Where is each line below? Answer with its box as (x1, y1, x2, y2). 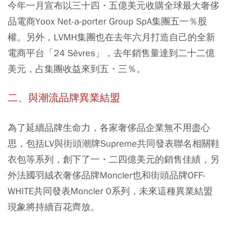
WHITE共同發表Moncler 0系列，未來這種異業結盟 (8, 185, 213, 197)
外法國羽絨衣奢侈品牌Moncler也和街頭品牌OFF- (8, 169, 205, 181)
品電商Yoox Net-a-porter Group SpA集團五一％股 (8, 15, 207, 27)
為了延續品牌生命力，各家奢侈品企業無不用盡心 (8, 122, 210, 133)
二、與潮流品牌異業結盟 (8, 91, 120, 104)
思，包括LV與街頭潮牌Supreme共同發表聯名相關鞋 (8, 138, 220, 149)
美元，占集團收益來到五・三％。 (8, 63, 146, 75)
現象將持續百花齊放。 (8, 201, 100, 213)
